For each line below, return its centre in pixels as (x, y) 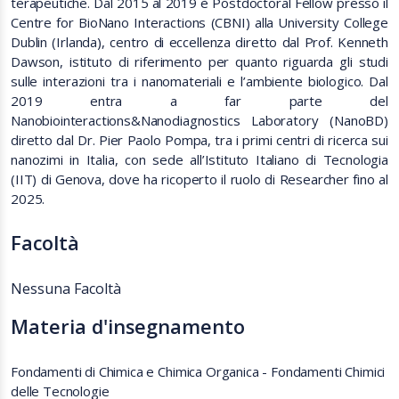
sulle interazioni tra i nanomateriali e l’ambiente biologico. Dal (199, 81)
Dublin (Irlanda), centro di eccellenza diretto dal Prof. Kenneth (199, 42)
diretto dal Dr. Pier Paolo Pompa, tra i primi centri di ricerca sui (199, 140)
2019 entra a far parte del (199, 101)
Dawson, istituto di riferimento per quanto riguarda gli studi (199, 61)
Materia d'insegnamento (128, 326)
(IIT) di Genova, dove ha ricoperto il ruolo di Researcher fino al (199, 179)
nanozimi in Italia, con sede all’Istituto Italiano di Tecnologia (199, 159)
